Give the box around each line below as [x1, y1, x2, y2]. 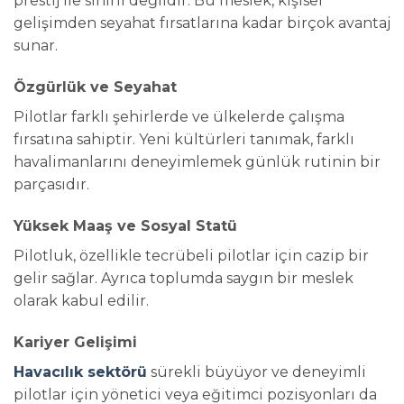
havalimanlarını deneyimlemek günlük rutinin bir [14, 152, 381, 170]
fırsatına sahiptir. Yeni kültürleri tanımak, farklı [14, 130, 354, 148]
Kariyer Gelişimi [14, 333, 137, 351]
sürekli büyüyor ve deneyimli [147, 363, 366, 381]
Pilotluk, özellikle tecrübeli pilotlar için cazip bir [14, 246, 369, 264]
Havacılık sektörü [14, 363, 147, 381]
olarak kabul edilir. [14, 291, 149, 309]
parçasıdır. [14, 175, 89, 193]
